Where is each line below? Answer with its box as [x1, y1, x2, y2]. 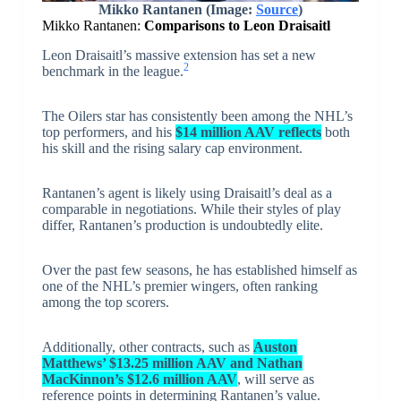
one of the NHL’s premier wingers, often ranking [41, 278, 318, 294]
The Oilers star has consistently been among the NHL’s [41, 108, 353, 124]
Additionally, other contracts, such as [41, 339, 253, 355]
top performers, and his [41, 124, 175, 141]
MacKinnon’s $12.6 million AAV [41, 371, 237, 388]
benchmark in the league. [41, 64, 183, 80]
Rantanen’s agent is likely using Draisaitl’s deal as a [41, 185, 332, 201]
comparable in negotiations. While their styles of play [41, 201, 341, 218]
